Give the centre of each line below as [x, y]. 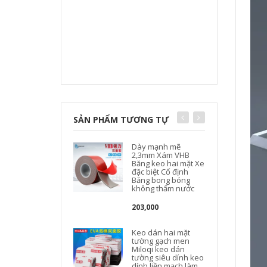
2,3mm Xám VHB [161, 155]
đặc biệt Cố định [160, 172]
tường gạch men [161, 241]
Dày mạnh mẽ [156, 147]
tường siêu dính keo [168, 257]
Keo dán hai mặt [161, 232]
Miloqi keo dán [159, 249]
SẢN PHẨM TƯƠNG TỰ [121, 119]
